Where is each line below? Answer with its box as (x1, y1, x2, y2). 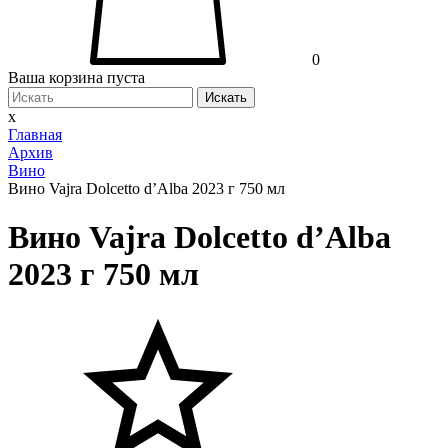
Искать (205, 90, 247, 106)
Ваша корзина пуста (8, 69, 145, 87)
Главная (8, 126, 62, 144)
